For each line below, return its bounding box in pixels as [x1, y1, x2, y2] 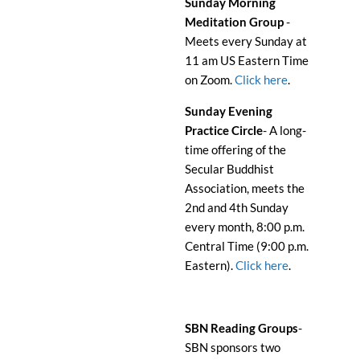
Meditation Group [185, 14, 284, 30]
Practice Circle [185, 123, 263, 138]
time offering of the [185, 142, 286, 157]
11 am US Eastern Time [185, 53, 309, 68]
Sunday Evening [185, 104, 272, 119]
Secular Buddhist [185, 162, 274, 177]
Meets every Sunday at [185, 34, 307, 49]
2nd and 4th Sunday [185, 200, 288, 215]
